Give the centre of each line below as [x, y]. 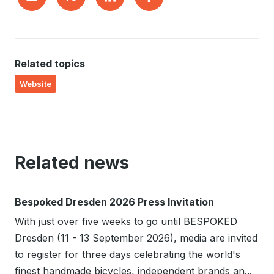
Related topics [50, 64]
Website [35, 84]
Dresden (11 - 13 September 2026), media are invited [136, 238]
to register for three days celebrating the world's [128, 255]
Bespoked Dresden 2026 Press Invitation [114, 202]
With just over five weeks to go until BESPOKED [126, 222]
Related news [72, 163]
